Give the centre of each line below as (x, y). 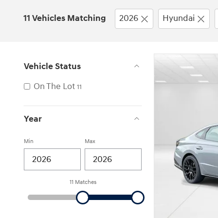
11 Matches (83, 182)
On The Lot (54, 86)
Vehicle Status (52, 66)
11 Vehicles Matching (65, 18)
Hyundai (179, 18)
